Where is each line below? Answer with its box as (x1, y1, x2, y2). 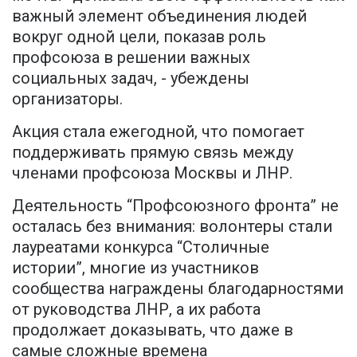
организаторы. (12, 89, 123, 109)
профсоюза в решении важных (12, 48, 250, 68)
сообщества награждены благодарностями (12, 279, 343, 299)
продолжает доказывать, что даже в (12, 320, 293, 340)
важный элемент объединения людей (12, 6, 307, 26)
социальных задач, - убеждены (12, 69, 249, 88)
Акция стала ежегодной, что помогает (12, 122, 304, 142)
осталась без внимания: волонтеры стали (12, 217, 332, 237)
